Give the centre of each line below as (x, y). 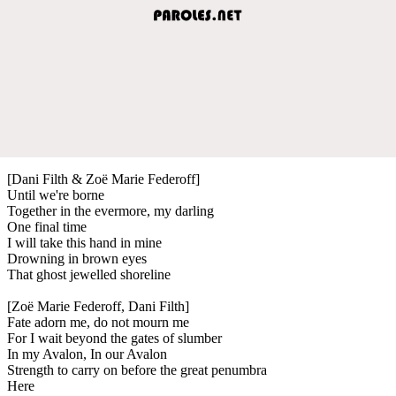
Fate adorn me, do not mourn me (98, 322)
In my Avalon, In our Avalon (87, 354)
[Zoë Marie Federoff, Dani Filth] (98, 306)
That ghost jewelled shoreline (89, 274)
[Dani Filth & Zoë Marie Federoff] (103, 179)
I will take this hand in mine (84, 242)
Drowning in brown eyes (77, 258)
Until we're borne (56, 194)
